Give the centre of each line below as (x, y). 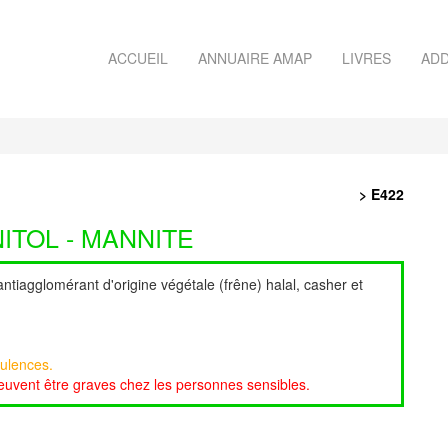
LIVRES (366, 58)
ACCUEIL (138, 58)
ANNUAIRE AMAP (255, 58)
